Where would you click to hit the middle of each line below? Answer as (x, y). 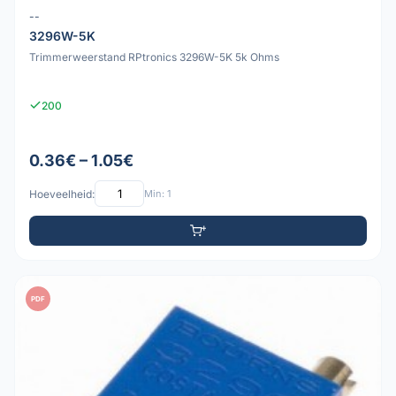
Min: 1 (157, 193)
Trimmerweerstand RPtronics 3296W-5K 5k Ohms (154, 57)
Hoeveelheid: (62, 194)
